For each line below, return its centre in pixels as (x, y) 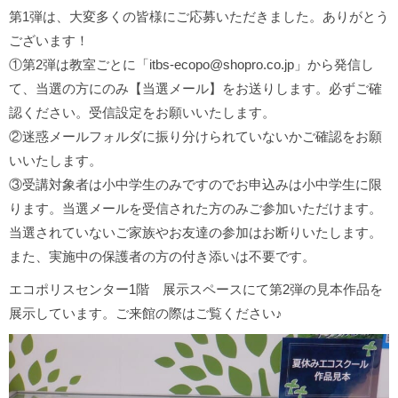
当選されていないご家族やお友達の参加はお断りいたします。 (195, 233)
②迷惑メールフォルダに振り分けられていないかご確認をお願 (195, 137)
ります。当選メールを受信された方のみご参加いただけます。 (195, 209)
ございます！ (49, 41)
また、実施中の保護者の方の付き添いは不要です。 (162, 257)
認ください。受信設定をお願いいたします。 (142, 113)
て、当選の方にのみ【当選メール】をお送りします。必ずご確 (195, 89)
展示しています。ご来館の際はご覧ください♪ (146, 314)
